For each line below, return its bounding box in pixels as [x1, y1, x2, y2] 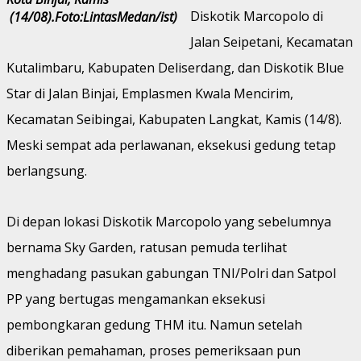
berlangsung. [6, 161, 87, 180]
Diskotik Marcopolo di [190, 6, 323, 25]
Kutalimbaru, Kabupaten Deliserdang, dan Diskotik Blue [6, 58, 344, 77]
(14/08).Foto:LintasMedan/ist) [6, 7, 177, 26]
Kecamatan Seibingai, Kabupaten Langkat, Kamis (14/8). [6, 110, 342, 128]
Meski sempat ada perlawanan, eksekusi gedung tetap [6, 135, 336, 154]
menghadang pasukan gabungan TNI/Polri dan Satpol [6, 263, 336, 282]
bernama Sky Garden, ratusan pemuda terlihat [6, 238, 287, 256]
